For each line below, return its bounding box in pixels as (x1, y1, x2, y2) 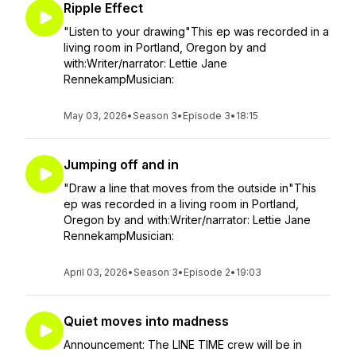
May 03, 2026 (64, 110, 127, 122)
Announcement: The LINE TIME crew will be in (64, 338, 302, 351)
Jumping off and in (64, 157, 179, 172)
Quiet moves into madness (64, 313, 229, 329)
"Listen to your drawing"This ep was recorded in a (64, 25, 329, 38)
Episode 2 (184, 266, 230, 278)
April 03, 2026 (64, 266, 128, 278)
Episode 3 (183, 110, 230, 122)
